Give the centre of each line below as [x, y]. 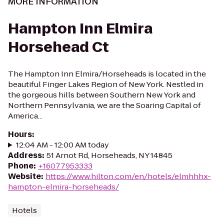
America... [25, 116]
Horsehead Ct [58, 47]
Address [25, 155]
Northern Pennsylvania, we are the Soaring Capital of [104, 105]
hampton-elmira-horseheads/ [63, 187]
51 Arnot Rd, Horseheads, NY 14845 [109, 155]
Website [24, 176]
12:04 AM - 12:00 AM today [62, 145]
